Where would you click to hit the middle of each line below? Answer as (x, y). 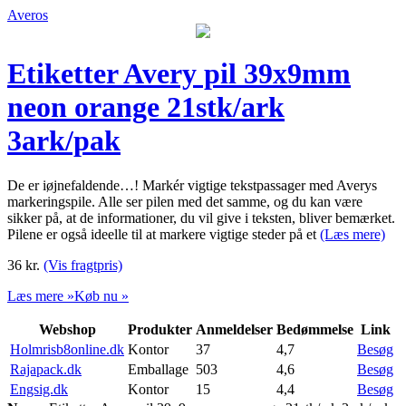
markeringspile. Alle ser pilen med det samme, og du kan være (185, 201)
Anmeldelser (234, 329)
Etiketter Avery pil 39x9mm (179, 74)
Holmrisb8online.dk (67, 349)
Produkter (160, 329)
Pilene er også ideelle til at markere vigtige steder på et (164, 234)
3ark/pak (64, 141)
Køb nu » (101, 295)
